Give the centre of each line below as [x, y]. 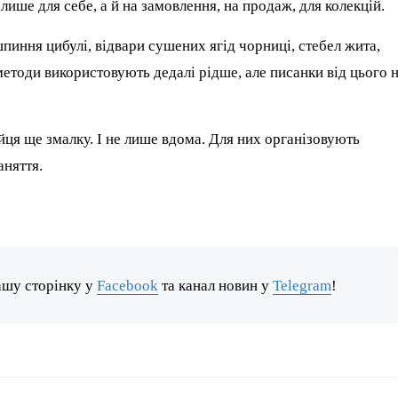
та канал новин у [216, 285]
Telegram [302, 285]
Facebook [128, 285]
